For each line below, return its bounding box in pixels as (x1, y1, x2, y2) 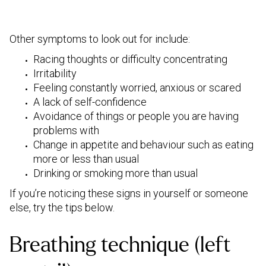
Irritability (33, 67, 77, 80)
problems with (33, 124, 99, 137)
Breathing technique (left (9, 233, 231, 256)
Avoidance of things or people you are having (33, 110, 239, 122)
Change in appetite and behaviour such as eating (33, 138, 254, 151)
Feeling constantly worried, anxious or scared (33, 81, 241, 94)
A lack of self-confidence (33, 96, 147, 108)
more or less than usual (33, 153, 139, 165)
